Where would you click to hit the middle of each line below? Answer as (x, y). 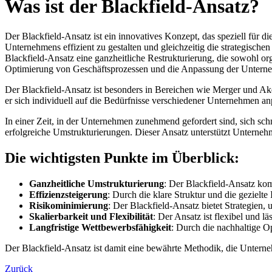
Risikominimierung (69, 205)
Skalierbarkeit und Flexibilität (91, 216)
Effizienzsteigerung (68, 194)
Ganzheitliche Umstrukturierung (97, 183)
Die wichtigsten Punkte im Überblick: (122, 158)
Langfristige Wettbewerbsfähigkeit (100, 227)
